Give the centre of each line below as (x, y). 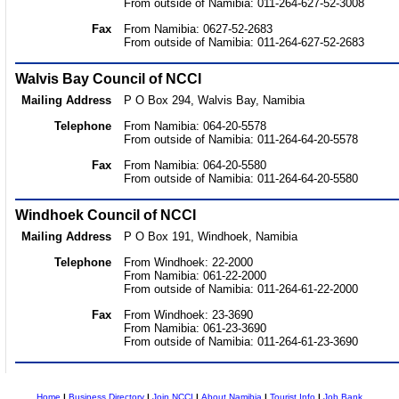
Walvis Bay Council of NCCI (108, 79)
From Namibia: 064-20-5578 (195, 126)
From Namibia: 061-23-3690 (195, 328)
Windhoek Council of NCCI (106, 215)
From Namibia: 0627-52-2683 (198, 29)
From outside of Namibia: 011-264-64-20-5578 (241, 139)
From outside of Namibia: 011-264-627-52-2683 (244, 42)
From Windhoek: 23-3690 (188, 315)
